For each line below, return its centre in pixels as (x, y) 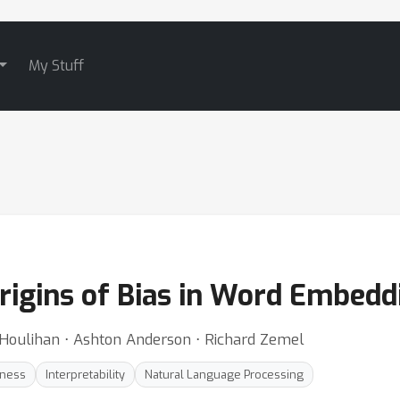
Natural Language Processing (224, 375)
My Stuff (56, 66)
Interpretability (85, 375)
